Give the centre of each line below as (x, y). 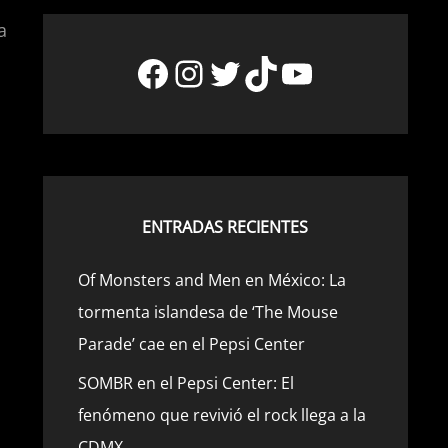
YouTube (352, 72)
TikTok (297, 72)
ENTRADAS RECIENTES (225, 227)
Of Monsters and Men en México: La (211, 280)
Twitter (265, 72)
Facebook (215, 72)
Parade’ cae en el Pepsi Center (191, 344)
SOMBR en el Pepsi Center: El (185, 383)
